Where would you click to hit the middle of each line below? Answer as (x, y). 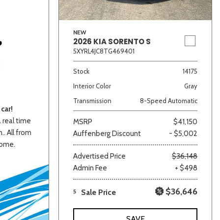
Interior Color (92, 86)
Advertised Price (99, 156)
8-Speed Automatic (169, 100)
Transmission (92, 100)
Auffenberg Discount (107, 133)
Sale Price (98, 192)
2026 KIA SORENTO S (112, 41)
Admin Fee (90, 168)
